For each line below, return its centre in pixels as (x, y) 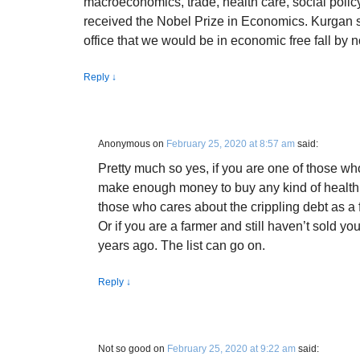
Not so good (125, 349)
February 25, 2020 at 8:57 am (231, 144)
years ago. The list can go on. (182, 245)
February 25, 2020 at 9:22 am (231, 349)
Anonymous (124, 144)
